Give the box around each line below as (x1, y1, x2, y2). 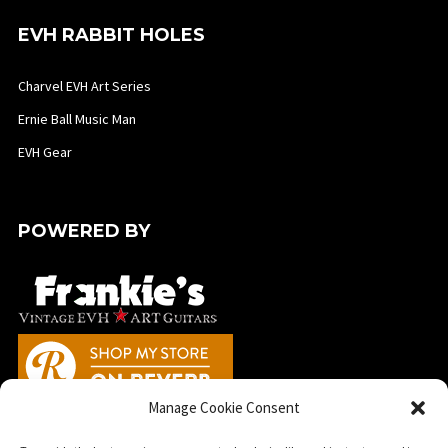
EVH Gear (17, 142, 72, 161)
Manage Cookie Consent (148, 398, 300, 417)
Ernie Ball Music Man (17, 109, 136, 128)
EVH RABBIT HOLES (17, 23, 205, 46)
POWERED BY (17, 219, 150, 242)
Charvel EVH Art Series (17, 76, 151, 95)
